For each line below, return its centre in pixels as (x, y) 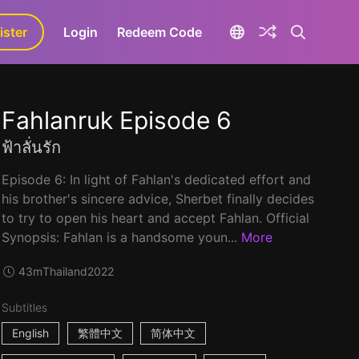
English (30, 333)
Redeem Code (160, 32)
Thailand (65, 271)
